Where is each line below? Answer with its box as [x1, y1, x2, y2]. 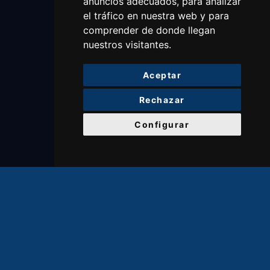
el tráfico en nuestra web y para [83, 10, 229, 22]
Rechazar [139, 95, 185, 105]
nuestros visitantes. [83, 39, 171, 51]
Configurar [134, 119, 190, 130]
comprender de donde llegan [83, 24, 215, 36]
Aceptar [142, 70, 182, 80]
